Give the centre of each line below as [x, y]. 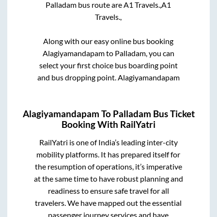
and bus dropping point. [77, 77]
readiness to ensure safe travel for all [108, 191]
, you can [160, 53]
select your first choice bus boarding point [108, 65]
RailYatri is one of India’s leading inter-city [108, 142]
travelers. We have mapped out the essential [108, 203]
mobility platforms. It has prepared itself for [108, 155]
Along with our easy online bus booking [108, 41]
